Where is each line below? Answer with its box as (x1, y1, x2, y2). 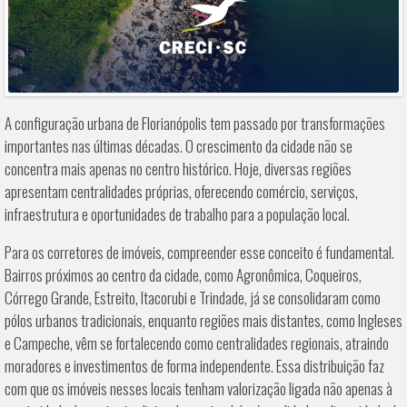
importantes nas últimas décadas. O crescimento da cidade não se (5, 134, 352, 158)
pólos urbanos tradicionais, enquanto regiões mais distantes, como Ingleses (5, 309, 402, 333)
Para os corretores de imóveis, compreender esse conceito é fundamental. (5, 241, 394, 264)
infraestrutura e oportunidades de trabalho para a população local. (5, 203, 350, 226)
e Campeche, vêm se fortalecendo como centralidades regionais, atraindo (5, 332, 389, 355)
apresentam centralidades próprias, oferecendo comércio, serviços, (5, 180, 358, 203)
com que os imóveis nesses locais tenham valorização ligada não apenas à (5, 377, 392, 401)
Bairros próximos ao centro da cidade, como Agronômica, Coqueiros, (5, 263, 362, 287)
